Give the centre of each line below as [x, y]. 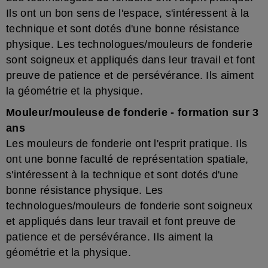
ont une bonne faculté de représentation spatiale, [127, 159]
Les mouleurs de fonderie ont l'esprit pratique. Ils [127, 144]
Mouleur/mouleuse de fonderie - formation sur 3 [133, 112]
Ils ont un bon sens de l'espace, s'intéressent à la [128, 13]
